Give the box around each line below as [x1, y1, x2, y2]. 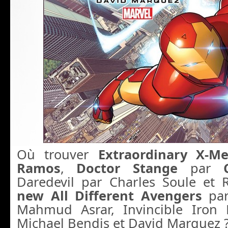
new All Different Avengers [17, 187, 209, 205]
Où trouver [17, 146, 98, 163]
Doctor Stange [76, 159, 178, 177]
